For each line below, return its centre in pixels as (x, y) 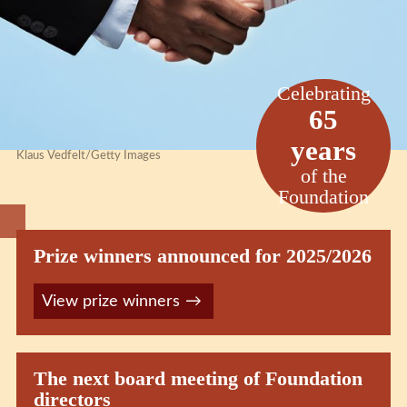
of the (323, 177)
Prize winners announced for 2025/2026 (202, 257)
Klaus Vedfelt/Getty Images (89, 156)
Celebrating (323, 94)
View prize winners (110, 301)
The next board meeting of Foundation (198, 379)
